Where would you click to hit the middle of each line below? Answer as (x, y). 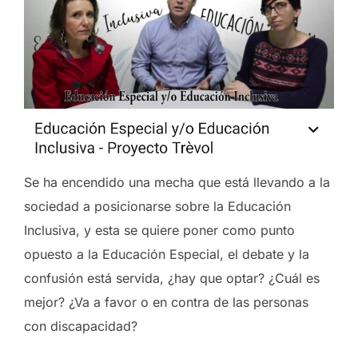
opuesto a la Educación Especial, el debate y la (167, 255)
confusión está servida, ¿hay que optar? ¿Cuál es (172, 278)
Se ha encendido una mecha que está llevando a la (177, 183)
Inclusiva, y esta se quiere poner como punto (159, 231)
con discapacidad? (81, 326)
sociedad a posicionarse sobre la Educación (157, 207)
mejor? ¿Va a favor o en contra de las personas (166, 302)
